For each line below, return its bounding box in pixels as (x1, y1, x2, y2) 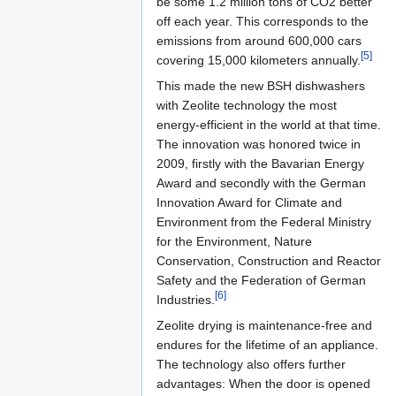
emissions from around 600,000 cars (156, 34, 362, 49)
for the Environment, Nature (156, 234, 312, 249)
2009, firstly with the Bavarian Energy (156, 156, 364, 171)
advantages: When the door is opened (156, 377, 370, 392)
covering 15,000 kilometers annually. (156, 53, 361, 68)
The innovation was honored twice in (156, 137, 361, 152)
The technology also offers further (156, 357, 346, 372)
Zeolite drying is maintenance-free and (156, 318, 372, 333)
